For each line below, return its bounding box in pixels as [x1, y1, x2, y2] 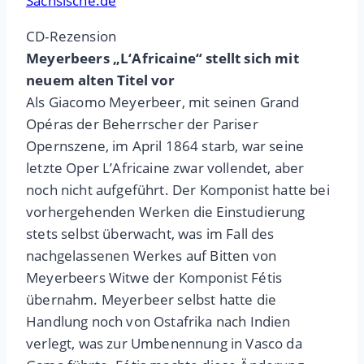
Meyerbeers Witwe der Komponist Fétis [26, 268, 283, 288]
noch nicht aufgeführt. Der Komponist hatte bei [26, 180, 330, 200]
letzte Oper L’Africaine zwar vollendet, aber [26, 158, 305, 178]
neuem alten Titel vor [26, 71, 175, 90]
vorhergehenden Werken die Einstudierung [26, 202, 305, 222]
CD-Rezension [26, 27, 117, 46]
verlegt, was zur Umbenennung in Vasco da [26, 334, 302, 353]
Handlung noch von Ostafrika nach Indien [26, 312, 291, 331]
